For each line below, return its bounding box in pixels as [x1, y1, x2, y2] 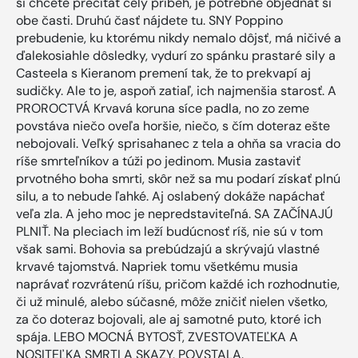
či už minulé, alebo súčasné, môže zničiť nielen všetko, [16, 293, 328, 311]
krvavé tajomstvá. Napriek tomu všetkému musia [16, 258, 298, 276]
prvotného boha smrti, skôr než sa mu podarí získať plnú [16, 170, 340, 188]
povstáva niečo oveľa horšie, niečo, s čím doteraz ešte [16, 117, 330, 135]
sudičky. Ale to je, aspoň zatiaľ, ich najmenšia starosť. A [16, 82, 336, 100]
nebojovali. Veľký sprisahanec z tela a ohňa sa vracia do [16, 135, 340, 153]
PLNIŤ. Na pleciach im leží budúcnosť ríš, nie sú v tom [16, 223, 323, 241]
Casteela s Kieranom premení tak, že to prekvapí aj [16, 65, 311, 82]
